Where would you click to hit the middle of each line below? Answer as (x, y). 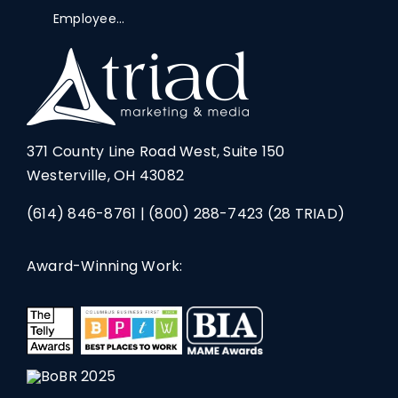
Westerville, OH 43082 (105, 175)
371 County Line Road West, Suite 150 (155, 151)
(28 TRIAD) (304, 213)
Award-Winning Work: (104, 266)
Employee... (89, 18)
